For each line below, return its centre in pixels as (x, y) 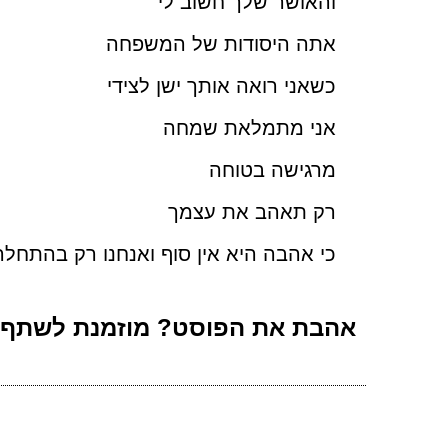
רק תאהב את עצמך (252, 212)
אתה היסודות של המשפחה (221, 44)
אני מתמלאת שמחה (249, 128)
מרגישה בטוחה (272, 170)
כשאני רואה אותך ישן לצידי (221, 86)
